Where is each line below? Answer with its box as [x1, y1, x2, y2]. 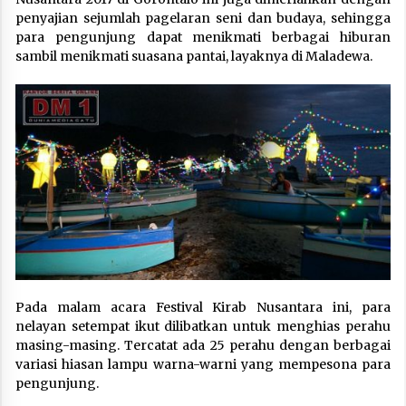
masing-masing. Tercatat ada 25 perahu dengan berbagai [15, 337, 391, 354]
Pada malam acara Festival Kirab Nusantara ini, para [15, 299, 391, 316]
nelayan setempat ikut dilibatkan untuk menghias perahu [15, 318, 391, 335]
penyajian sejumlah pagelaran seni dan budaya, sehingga [15, 9, 391, 26]
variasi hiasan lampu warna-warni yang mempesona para [15, 356, 391, 373]
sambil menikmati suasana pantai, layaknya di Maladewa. [15, 47, 372, 64]
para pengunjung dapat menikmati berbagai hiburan [15, 28, 391, 45]
